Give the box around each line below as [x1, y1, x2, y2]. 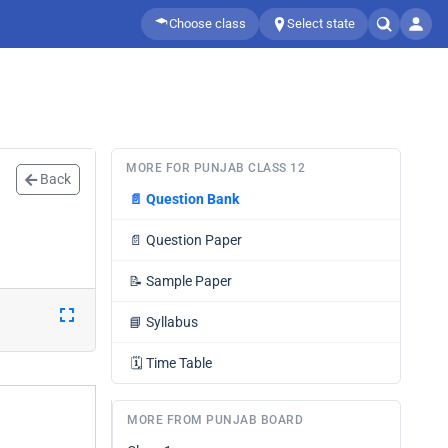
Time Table [146, 355, 212, 371]
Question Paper [146, 232, 242, 248]
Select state [287, 16, 355, 31]
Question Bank [146, 191, 239, 207]
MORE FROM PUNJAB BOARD [127, 413, 303, 427]
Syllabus [146, 314, 198, 330]
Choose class [169, 16, 246, 31]
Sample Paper [146, 273, 232, 289]
